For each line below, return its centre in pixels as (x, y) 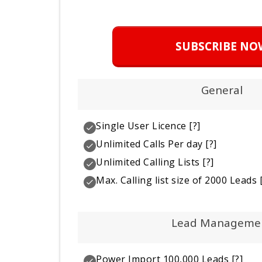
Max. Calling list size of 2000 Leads (177, 180)
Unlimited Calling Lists (148, 162)
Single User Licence (141, 126)
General (222, 89)
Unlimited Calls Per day (149, 144)
